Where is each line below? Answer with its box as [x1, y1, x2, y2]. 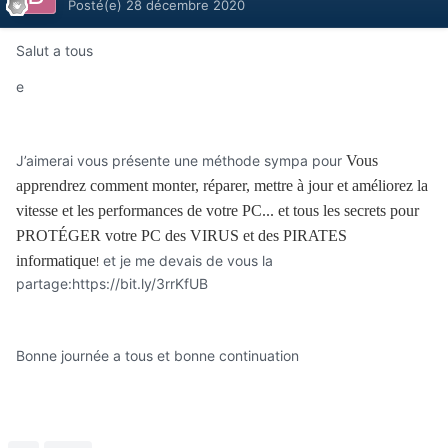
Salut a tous [16, 42, 93, 60]
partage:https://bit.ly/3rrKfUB [16, 275, 208, 293]
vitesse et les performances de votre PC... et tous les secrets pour [16, 202, 419, 220]
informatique [16, 252, 96, 270]
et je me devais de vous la [99, 252, 273, 270]
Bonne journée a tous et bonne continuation [16, 347, 299, 365]
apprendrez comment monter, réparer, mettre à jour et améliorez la [16, 177, 428, 195]
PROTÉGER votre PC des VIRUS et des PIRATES [16, 227, 347, 245]
